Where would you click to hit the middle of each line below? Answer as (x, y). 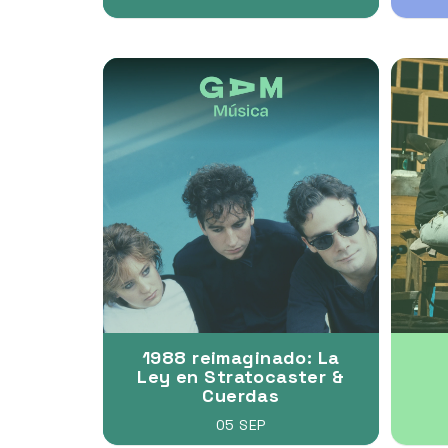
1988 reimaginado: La (241, 357)
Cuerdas (241, 395)
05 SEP (240, 425)
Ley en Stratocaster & (241, 376)
